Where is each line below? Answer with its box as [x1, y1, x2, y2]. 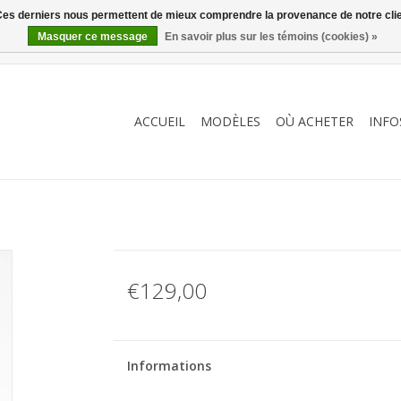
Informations [126, 357, 211, 374]
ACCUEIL [134, 113, 185, 130]
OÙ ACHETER [276, 113, 354, 130]
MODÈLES [200, 113, 260, 130]
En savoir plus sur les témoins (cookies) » [165, 30, 378, 43]
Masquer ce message [38, 30, 148, 43]
